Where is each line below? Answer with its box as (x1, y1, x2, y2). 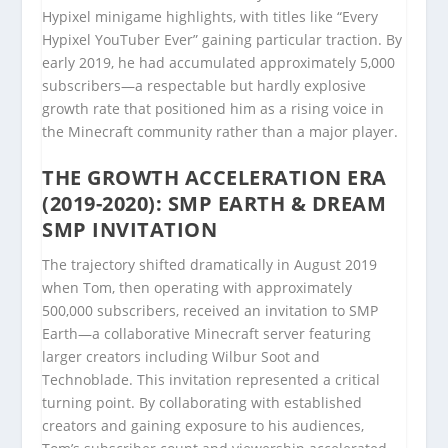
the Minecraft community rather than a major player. (42, 121, 399, 141)
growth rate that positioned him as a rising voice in (42, 98, 385, 118)
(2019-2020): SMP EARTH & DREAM (42, 190, 387, 218)
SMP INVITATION (42, 216, 218, 244)
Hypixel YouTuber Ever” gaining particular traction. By (42, 29, 403, 49)
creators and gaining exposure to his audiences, (42, 416, 365, 436)
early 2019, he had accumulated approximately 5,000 (42, 52, 396, 72)
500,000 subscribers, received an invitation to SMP (42, 301, 379, 321)
